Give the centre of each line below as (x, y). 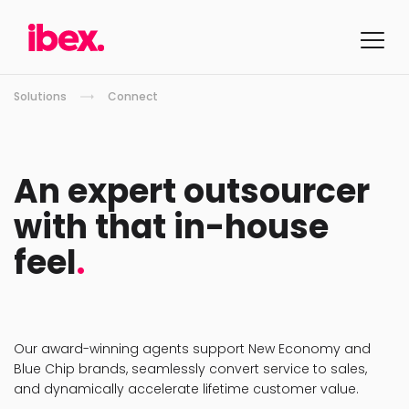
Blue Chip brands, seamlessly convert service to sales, (190, 369)
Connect (133, 96)
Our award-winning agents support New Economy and (192, 349)
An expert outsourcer (192, 191)
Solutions (40, 96)
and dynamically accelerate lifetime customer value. (186, 389)
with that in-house (171, 227)
